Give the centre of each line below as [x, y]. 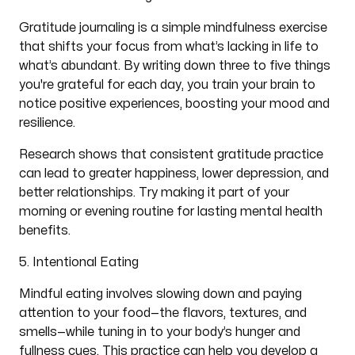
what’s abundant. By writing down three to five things [174, 66]
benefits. [44, 231]
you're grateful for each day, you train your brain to [167, 85]
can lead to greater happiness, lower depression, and [174, 174]
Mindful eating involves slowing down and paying [160, 294]
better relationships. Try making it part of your [154, 193]
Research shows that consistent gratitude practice [171, 155]
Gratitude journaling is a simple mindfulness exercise [173, 28]
